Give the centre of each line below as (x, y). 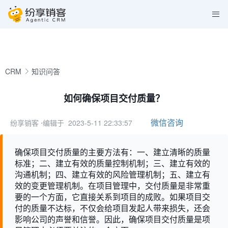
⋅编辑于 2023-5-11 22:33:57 (87, 123)
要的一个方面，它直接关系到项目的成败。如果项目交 (112, 197)
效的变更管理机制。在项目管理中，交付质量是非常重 (112, 186)
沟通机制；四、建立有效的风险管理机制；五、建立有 (112, 174)
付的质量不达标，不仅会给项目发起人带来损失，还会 (112, 208)
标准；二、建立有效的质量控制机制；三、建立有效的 (112, 163)
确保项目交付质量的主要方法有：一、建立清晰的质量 (112, 152)
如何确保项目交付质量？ (114, 98)
